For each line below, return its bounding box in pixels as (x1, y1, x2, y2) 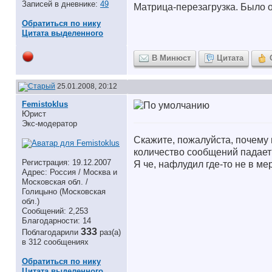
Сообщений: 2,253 (22, 206, 88, 216)
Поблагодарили (22, 228, 81, 237)
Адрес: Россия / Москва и (22, 168, 117, 177)
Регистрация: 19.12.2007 (22, 158, 111, 167)
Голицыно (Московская (22, 187, 106, 196)
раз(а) (100, 228, 121, 237)
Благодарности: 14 (22, 216, 91, 225)
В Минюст (152, 53, 191, 63)
